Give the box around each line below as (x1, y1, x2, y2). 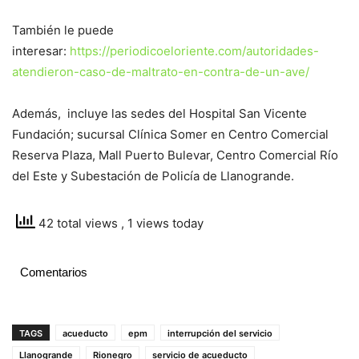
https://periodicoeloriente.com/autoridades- (70, 43, 319, 59)
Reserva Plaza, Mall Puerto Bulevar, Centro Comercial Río (12, 147, 338, 163)
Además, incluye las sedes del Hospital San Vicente (12, 106, 307, 122)
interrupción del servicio (167, 328, 272, 340)
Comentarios (20, 265, 87, 280)
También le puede (12, 22, 114, 38)
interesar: (12, 43, 70, 59)
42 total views (35, 216, 121, 232)
